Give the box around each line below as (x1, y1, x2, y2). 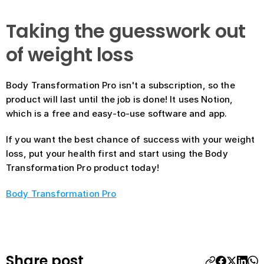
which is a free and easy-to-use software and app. (6, 108, 230, 119)
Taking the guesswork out (6, 18, 246, 44)
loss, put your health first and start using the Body (6, 148, 228, 159)
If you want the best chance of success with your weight (6, 134, 255, 145)
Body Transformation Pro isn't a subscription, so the (6, 80, 235, 91)
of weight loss (6, 41, 134, 68)
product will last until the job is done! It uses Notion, (6, 94, 233, 105)
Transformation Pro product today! (6, 162, 159, 173)
